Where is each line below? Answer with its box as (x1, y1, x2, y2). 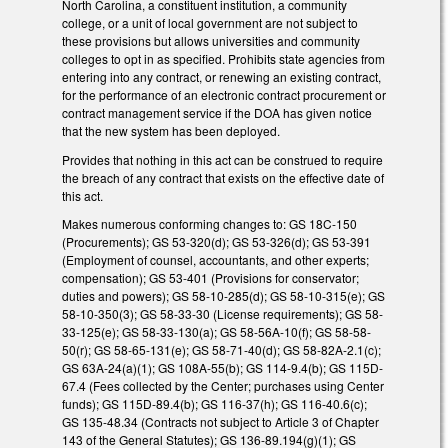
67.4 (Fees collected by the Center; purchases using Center (62, 377, 384, 395)
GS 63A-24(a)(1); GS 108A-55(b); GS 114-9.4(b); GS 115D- (62, 359, 383, 377)
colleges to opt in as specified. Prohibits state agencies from (62, 49, 385, 67)
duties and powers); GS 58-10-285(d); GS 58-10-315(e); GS (62, 287, 385, 305)
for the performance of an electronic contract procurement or (62, 85, 386, 103)
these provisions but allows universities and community (62, 31, 360, 49)
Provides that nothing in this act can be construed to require (62, 150, 383, 168)
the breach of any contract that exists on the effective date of (62, 168, 384, 186)
